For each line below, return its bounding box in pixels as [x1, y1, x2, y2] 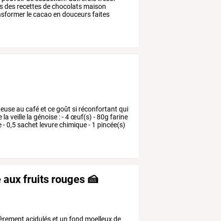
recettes [15, 2, 42, 10]
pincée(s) [96, 120, 126, 129]
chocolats [50, 2, 82, 10]
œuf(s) [69, 112, 92, 121]
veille [9, 112, 26, 121]
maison [82, 2, 107, 10]
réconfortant [77, 105, 118, 113]
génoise [32, 112, 58, 121]
